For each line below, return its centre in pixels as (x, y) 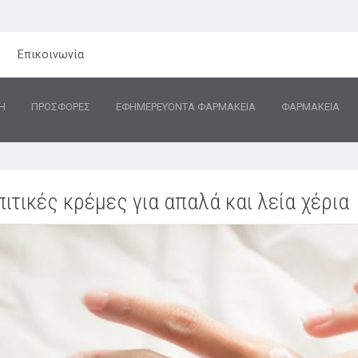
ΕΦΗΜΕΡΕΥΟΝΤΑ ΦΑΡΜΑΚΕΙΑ (186, 107)
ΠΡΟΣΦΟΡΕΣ (61, 107)
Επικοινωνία (51, 54)
